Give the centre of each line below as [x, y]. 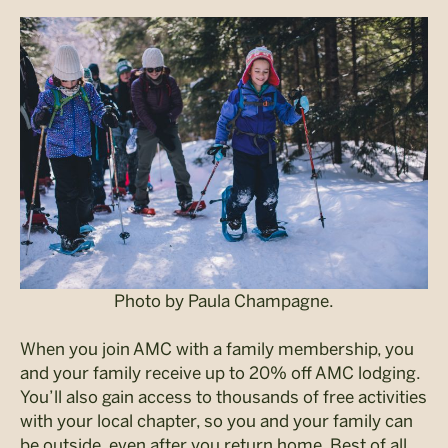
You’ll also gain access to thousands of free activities [223, 396]
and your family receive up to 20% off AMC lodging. [220, 372]
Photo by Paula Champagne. [224, 300]
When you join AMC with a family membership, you [217, 348]
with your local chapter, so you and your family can [216, 420]
